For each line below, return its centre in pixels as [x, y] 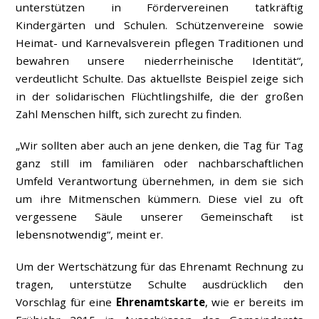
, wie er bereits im [254, 302]
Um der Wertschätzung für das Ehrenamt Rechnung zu [159, 267]
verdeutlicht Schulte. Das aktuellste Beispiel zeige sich [159, 78]
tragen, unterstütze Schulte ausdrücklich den [159, 284]
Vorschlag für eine [66, 302]
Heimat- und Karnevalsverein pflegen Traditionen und [159, 42]
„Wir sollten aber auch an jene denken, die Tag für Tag [159, 146]
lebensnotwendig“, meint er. [90, 235]
